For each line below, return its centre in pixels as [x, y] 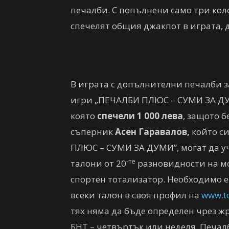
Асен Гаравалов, [151, 132]
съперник [92, 132]
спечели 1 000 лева [140, 116]
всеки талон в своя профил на [136, 195]
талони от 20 [98, 163]
